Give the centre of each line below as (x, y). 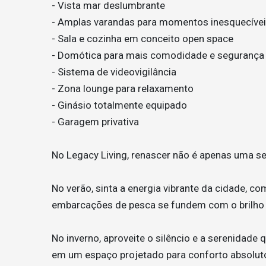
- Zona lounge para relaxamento (123, 89)
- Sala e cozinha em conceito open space (142, 39)
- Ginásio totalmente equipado (119, 105)
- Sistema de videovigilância (114, 72)
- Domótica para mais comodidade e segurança (158, 56)
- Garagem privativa (95, 122)
